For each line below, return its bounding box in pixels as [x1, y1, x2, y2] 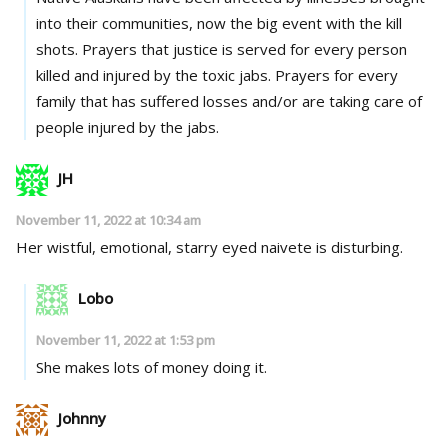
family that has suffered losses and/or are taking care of [35, 90, 422, 111]
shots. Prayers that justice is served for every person [35, 38, 82, 59]
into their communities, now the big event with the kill [35, 12, 402, 33]
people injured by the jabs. [35, 116, 219, 137]
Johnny [58, 407, 106, 428]
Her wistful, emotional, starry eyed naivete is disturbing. [16, 236, 403, 257]
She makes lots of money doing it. [35, 356, 267, 377]
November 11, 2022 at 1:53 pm [35, 330, 215, 349]
